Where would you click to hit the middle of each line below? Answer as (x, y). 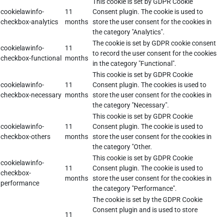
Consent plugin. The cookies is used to (149, 85)
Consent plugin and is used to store (145, 210)
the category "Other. (122, 147)
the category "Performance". (135, 189)
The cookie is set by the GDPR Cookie (147, 200)
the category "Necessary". (131, 105)
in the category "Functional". (134, 64)
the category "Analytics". (129, 32)
